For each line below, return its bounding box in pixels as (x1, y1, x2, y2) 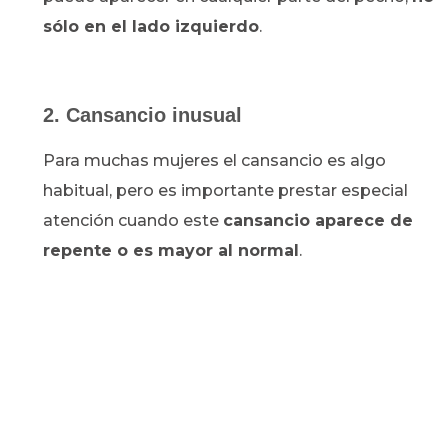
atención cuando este (43, 211, 224, 231)
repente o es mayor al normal (43, 241, 300, 261)
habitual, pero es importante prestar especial (43, 181, 409, 201)
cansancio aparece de (223, 211, 414, 231)
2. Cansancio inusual (43, 104, 243, 127)
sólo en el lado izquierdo (43, 17, 260, 37)
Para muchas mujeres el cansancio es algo (43, 151, 387, 171)
